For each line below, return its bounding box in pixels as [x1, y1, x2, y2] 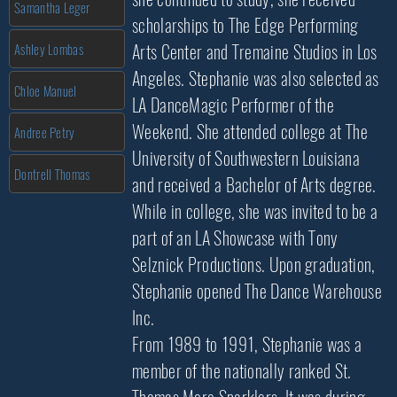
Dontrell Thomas [14, 164, 90, 183]
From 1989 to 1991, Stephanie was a [132, 331, 362, 358]
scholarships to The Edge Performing [132, 12, 359, 39]
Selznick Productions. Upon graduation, [132, 251, 376, 278]
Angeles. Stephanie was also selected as [132, 65, 379, 92]
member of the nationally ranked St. [132, 357, 352, 385]
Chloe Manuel [14, 81, 77, 100]
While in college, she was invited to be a [132, 198, 378, 225]
